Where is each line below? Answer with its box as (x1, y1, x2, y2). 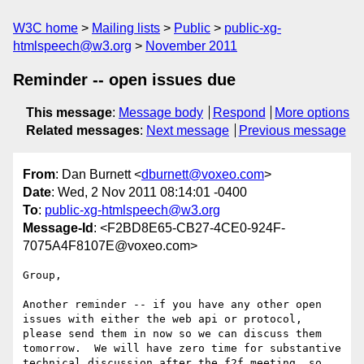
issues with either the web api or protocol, (23, 313, 302, 326)
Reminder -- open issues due (13, 71, 236, 89)
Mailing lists (92, 21, 160, 35)
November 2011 (145, 39, 237, 53)
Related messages (26, 123, 140, 137)
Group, (23, 269, 62, 282)
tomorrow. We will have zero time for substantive (23, 342, 341, 355)
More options (275, 106, 350, 119)
